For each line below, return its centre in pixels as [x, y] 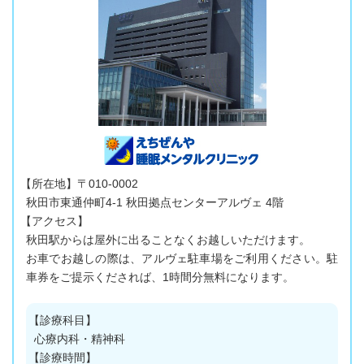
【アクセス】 [55, 222]
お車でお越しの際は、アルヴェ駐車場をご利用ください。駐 [182, 259]
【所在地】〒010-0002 [80, 184]
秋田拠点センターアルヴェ [193, 203]
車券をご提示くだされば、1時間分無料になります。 [160, 278]
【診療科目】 [63, 321]
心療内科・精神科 [80, 340]
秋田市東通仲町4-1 [74, 203]
